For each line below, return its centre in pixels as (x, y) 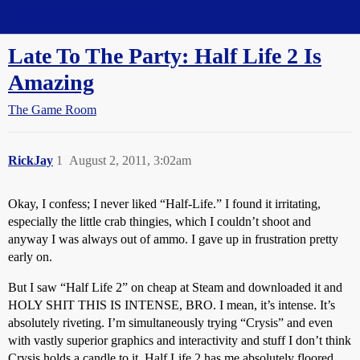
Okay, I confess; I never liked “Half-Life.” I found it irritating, (164, 204)
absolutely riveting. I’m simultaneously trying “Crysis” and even (170, 323)
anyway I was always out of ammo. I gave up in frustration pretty (173, 239)
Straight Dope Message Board (84, 16)
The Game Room (52, 110)
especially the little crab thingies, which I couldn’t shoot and (160, 221)
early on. (30, 257)
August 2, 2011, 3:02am (130, 160)
